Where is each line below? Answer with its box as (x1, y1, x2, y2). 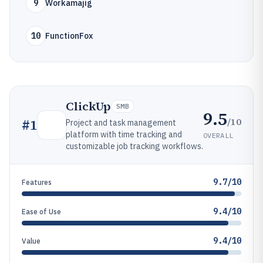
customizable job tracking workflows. (66, 141, 203, 151)
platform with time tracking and (66, 129, 182, 140)
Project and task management (66, 117, 176, 128)
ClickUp (66, 98, 111, 114)
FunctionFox (45, 31, 93, 41)
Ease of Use (22, 207, 61, 216)
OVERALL (203, 130, 234, 140)
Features (22, 178, 52, 187)
